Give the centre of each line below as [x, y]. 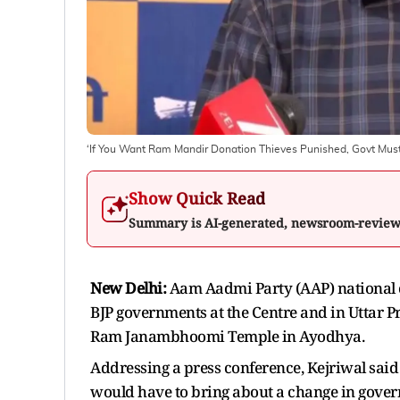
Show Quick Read [197, 198]
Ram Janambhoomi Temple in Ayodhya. [227, 336]
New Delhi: [128, 287]
